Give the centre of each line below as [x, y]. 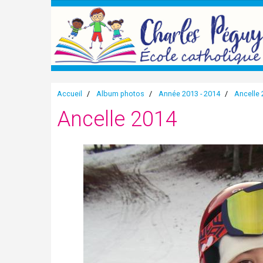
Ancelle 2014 [117, 119]
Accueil [70, 94]
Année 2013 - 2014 [189, 94]
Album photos [120, 94]
